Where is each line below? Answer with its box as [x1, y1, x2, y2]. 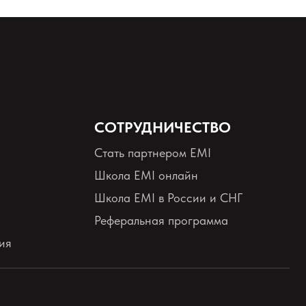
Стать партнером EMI [94, 145, 211, 160]
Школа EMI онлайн [94, 168, 198, 182]
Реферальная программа [94, 213, 228, 227]
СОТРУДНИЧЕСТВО [94, 118, 231, 136]
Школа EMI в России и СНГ [94, 191, 242, 205]
